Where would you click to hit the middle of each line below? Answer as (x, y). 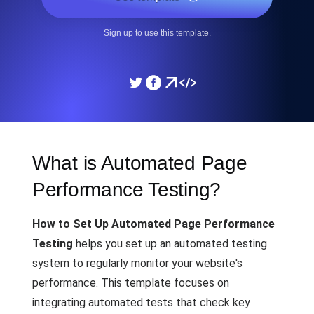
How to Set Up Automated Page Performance (153, 224)
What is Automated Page (140, 163)
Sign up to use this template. (157, 33)
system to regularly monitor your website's (137, 263)
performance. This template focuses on (131, 283)
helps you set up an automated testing (170, 244)
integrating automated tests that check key (141, 302)
